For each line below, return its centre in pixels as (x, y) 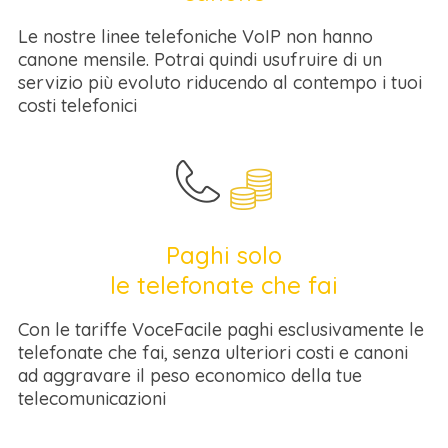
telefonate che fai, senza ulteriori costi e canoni (213, 352)
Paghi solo (224, 255)
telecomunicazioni (92, 398)
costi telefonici (77, 105)
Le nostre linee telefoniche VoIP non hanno (195, 36)
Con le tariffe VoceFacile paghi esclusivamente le (221, 329)
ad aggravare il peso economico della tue (190, 375)
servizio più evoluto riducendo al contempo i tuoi (220, 82)
